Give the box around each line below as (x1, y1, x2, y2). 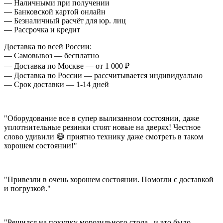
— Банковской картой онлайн (4, 7, 106, 16)
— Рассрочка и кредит (4, 25, 80, 34)
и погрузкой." (4, 184, 51, 193)
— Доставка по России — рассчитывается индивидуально (4, 71, 203, 80)
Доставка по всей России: (4, 42, 92, 51)
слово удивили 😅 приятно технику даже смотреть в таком (4, 132, 203, 141)
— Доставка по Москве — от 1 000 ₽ (4, 62, 129, 71)
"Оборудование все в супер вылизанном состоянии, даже (4, 114, 199, 123)
